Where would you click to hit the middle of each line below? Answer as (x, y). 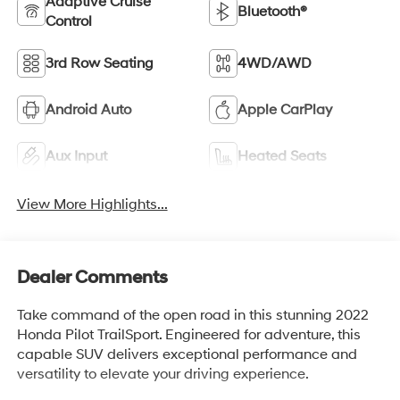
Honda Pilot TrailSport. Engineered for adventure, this (188, 335)
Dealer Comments (92, 278)
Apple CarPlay (285, 109)
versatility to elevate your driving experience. (162, 375)
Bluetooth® (272, 11)
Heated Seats (282, 156)
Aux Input (76, 156)
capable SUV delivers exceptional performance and (187, 355)
